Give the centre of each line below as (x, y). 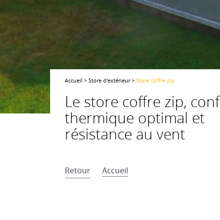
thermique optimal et (135, 118)
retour (80, 170)
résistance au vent (125, 134)
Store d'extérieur (109, 80)
